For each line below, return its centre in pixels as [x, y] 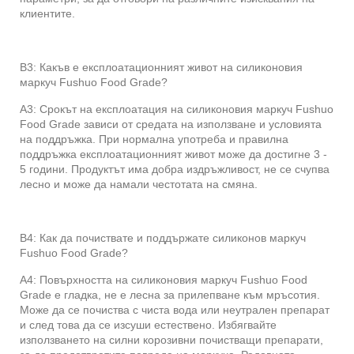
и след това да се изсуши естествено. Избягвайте [148, 324]
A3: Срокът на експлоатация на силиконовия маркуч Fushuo [177, 109]
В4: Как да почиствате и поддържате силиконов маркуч [163, 237]
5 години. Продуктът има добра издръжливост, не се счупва [175, 169]
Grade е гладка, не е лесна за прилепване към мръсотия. [170, 294]
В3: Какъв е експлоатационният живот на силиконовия [161, 67]
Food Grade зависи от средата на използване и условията [171, 124]
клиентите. [47, 13]
